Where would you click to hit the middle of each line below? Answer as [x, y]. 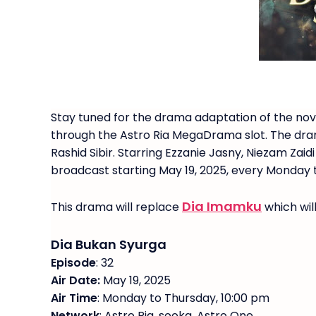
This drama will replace [116, 207]
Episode [73, 263]
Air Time [74, 298]
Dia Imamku [222, 206]
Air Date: [75, 280]
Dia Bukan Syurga [109, 244]
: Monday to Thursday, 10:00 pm [183, 298]
